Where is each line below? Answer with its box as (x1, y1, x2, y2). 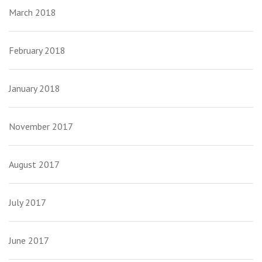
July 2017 (9, 196, 46, 209)
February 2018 (9, 44, 65, 57)
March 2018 (9, 6, 56, 19)
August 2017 (9, 158, 60, 171)
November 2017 (9, 120, 73, 133)
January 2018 (9, 82, 60, 95)
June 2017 (9, 235, 49, 247)
